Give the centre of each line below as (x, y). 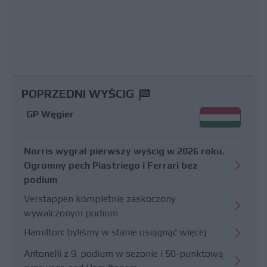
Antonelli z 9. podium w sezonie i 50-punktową (124, 253)
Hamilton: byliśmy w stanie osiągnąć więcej (115, 232)
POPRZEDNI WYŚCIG (79, 93)
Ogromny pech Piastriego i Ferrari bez (111, 165)
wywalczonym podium (71, 213)
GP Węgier (50, 114)
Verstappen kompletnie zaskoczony (100, 198)
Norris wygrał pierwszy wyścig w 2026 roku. (124, 151)
